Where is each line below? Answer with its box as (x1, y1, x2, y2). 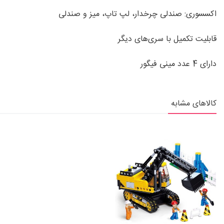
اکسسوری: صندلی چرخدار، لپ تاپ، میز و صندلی (58, 7, 216, 21)
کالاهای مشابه (171, 97, 216, 111)
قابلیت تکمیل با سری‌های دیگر (118, 32, 216, 46)
